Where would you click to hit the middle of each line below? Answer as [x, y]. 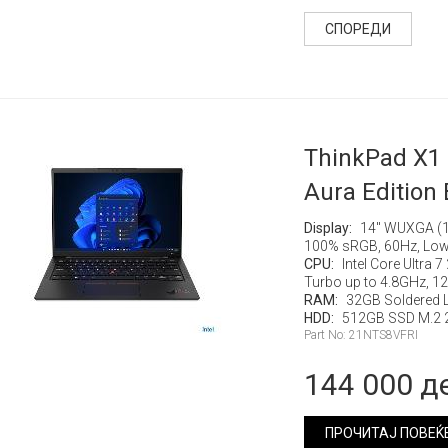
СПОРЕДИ [357, 29]
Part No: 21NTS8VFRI [360, 335]
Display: [329, 228]
